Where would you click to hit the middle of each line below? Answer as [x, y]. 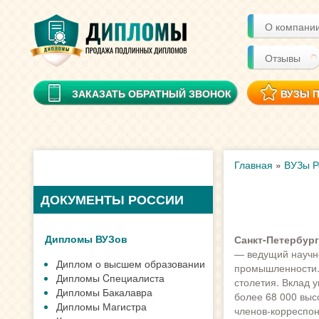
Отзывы [283, 58]
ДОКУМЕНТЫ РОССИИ [112, 199]
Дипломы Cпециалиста [110, 278]
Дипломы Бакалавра [104, 292]
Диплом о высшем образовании [131, 263]
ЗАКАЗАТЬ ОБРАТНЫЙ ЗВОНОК [152, 93]
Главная [253, 164]
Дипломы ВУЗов [86, 239]
